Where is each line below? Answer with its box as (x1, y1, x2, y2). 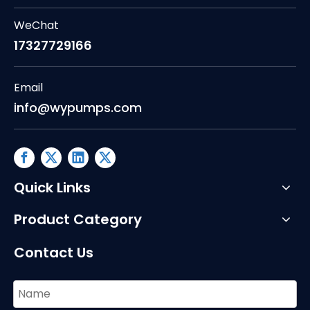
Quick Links (14, 177, 91, 197)
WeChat (14, 17, 59, 33)
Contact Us (14, 242, 93, 262)
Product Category (14, 209, 142, 229)
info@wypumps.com (14, 98, 142, 116)
